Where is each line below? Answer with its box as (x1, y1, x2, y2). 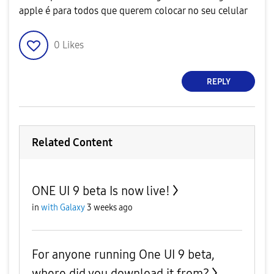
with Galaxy (41, 202, 85, 213)
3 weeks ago (87, 202, 133, 213)
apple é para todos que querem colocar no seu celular (19, 5, 248, 17)
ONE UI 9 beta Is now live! (32, 183, 170, 198)
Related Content (32, 136, 113, 149)
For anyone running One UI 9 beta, (32, 247, 215, 262)
